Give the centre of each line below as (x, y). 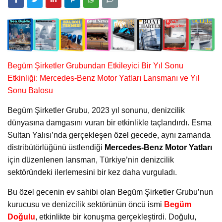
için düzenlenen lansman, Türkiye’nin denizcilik (91, 160)
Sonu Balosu (30, 91)
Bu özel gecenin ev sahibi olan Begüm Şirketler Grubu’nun (110, 192)
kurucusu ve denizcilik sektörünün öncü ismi (86, 205)
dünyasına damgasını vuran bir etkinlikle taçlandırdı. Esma (110, 123)
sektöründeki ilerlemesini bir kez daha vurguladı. (92, 172)
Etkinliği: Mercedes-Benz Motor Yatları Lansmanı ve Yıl (104, 78)
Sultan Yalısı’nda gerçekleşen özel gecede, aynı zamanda (109, 135)
